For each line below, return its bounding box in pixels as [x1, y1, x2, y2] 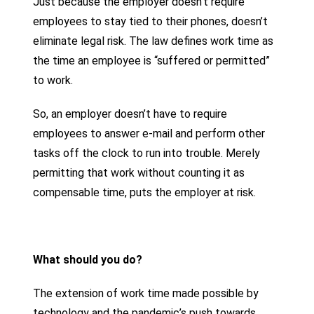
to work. [33, 73, 76, 87]
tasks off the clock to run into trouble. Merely [33, 146, 261, 160]
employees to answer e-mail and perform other [33, 126, 266, 140]
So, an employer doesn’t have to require [33, 107, 228, 121]
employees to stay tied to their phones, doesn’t [33, 14, 268, 28]
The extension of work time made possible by [33, 286, 259, 300]
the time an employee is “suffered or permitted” [33, 53, 271, 67]
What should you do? [33, 252, 143, 266]
